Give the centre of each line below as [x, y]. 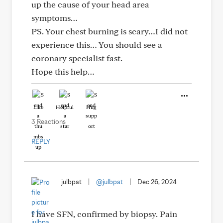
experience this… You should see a [97, 45]
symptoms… [55, 18]
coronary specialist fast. [77, 58]
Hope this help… [63, 71]
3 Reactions [49, 121]
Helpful [65, 107]
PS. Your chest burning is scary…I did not [110, 31]
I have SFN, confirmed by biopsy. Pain [104, 214]
